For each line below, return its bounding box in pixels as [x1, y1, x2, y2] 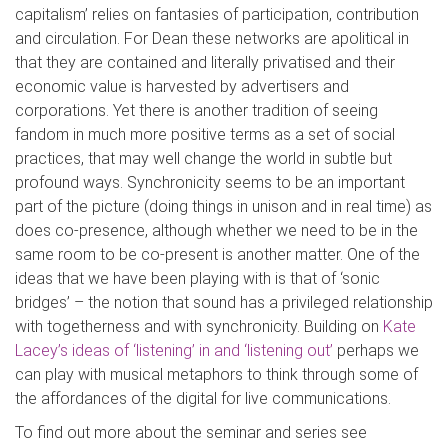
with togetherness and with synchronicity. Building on [15, 317, 383, 336]
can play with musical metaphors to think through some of [15, 365, 418, 384]
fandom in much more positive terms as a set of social [15, 125, 395, 144]
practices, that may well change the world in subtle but [15, 149, 392, 168]
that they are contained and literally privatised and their [15, 53, 395, 72]
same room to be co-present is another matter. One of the [15, 245, 420, 264]
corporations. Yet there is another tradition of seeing [15, 101, 378, 120]
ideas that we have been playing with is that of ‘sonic [15, 269, 380, 288]
